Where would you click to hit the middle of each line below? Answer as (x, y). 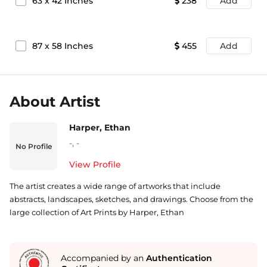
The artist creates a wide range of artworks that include (115, 186)
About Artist (55, 102)
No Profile (33, 146)
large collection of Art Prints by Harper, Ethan (97, 212)
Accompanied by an (103, 258)
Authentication (179, 258)
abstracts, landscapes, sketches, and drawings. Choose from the (131, 199)
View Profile (95, 164)
